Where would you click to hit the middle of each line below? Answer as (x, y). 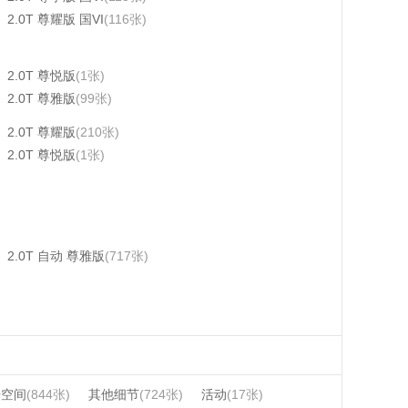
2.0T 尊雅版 (41, 98)
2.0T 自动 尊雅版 (56, 256)
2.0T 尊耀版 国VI (56, 19)
